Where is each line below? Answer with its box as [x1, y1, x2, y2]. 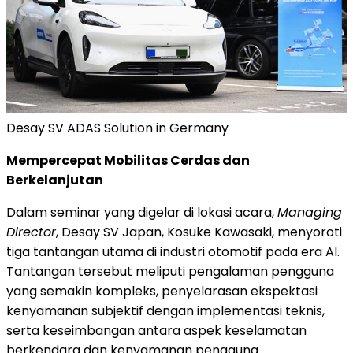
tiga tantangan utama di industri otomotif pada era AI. [6, 243, 340, 262]
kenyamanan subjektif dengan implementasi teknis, [6, 302, 325, 321]
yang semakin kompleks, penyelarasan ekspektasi [6, 282, 318, 301]
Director [6, 223, 56, 242]
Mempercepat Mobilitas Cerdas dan [6, 151, 250, 170]
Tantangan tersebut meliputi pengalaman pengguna [6, 262, 334, 281]
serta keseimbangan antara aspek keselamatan [6, 321, 307, 340]
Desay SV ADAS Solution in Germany [6, 119, 229, 138]
